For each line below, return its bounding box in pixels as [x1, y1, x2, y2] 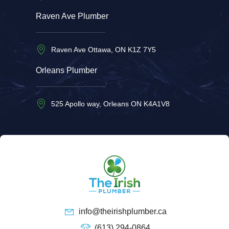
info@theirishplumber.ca [78, 207, 167, 216]
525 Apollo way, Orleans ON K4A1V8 [51, 100, 170, 108]
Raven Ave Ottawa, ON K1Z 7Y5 [51, 45, 156, 54]
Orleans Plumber [36, 66, 97, 75]
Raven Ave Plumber [36, 12, 108, 21]
